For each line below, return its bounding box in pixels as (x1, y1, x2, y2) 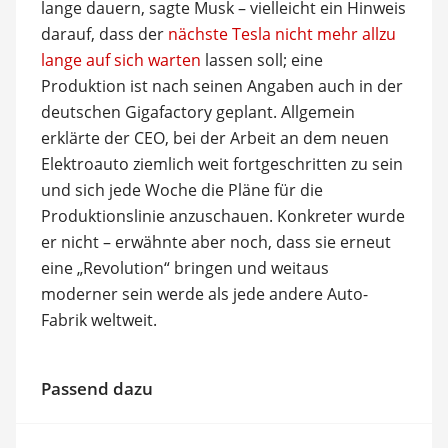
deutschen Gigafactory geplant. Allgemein (40, 100, 355, 123)
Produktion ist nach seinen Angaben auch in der (40, 74, 403, 97)
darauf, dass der (40, 22, 168, 45)
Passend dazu (40, 376, 153, 400)
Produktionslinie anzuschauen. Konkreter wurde (40, 204, 405, 227)
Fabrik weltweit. (40, 308, 157, 331)
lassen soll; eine (200, 48, 323, 71)
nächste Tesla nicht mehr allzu (167, 22, 396, 45)
